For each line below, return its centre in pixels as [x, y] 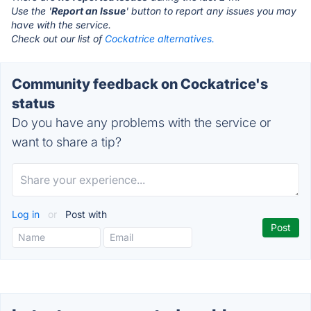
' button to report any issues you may [211, 11]
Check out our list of [58, 39]
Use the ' [31, 11]
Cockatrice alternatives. [160, 39]
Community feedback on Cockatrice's [140, 84]
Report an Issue [89, 11]
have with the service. [61, 25]
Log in [27, 214]
